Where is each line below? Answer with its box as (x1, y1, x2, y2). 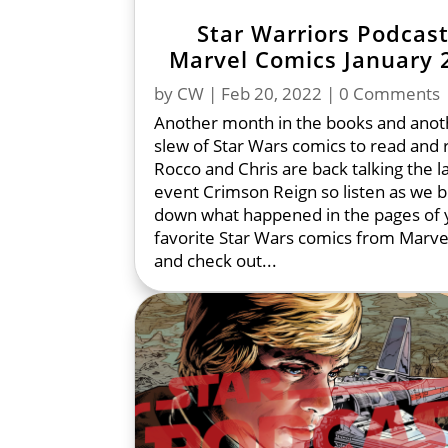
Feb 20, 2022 (221, 81, 323, 105)
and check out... (154, 248, 278, 272)
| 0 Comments (322, 81, 441, 105)
